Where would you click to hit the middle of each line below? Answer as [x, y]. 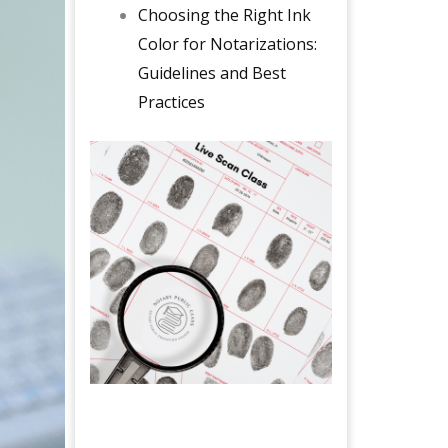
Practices [171, 102]
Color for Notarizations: [227, 44]
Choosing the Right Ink [224, 15]
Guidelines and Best [211, 73]
